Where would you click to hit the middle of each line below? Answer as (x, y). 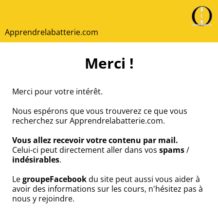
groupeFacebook (54, 179)
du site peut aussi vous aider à (143, 179)
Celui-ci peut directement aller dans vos (86, 150)
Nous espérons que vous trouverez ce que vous (100, 111)
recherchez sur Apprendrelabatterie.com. (89, 121)
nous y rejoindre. (43, 199)
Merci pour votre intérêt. (57, 91)
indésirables (36, 160)
